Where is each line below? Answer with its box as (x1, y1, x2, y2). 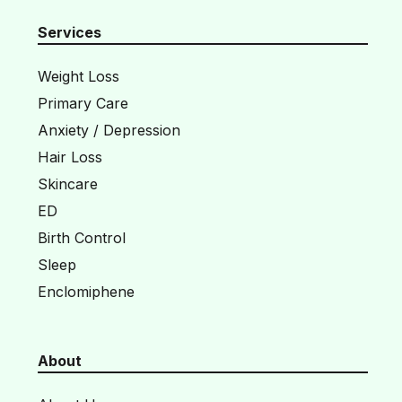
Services (37, 23, 101, 42)
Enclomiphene (37, 283, 135, 301)
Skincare (37, 175, 98, 194)
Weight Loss (37, 67, 119, 86)
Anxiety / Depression (37, 121, 180, 140)
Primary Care (37, 94, 128, 113)
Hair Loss (37, 148, 102, 167)
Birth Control (37, 229, 126, 248)
